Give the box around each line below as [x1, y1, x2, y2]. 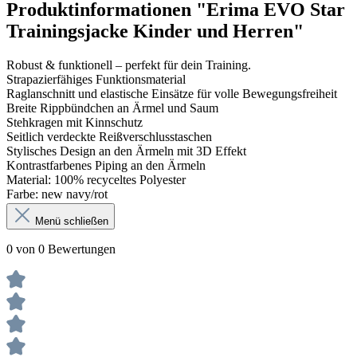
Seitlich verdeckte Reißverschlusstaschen [6, 129, 212, 143]
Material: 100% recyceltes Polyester [6, 172, 186, 186]
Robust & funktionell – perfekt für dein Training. [6, 57, 251, 72]
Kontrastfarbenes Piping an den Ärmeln [6, 158, 206, 172]
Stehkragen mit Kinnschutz [6, 115, 143, 129]
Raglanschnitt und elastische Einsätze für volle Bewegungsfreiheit [6, 86, 337, 100]
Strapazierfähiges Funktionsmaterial [6, 72, 186, 86]
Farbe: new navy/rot [6, 186, 108, 201]
